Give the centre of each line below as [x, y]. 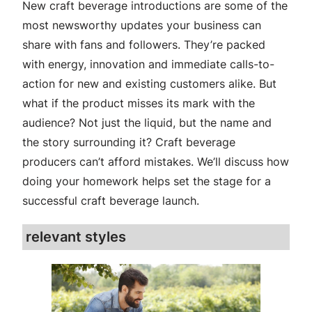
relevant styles [76, 237]
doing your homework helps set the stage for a [147, 181]
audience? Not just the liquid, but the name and [147, 123]
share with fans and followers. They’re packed [144, 45]
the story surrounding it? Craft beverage [129, 142]
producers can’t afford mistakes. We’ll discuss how [156, 162]
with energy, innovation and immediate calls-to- [148, 64]
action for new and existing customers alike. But [149, 84]
